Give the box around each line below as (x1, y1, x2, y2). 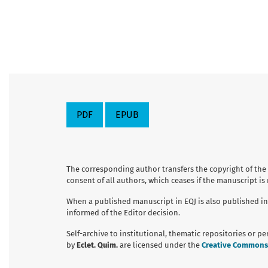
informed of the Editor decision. (66, 208, 180, 217)
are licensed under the (120, 240, 202, 249)
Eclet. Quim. (77, 240, 120, 249)
